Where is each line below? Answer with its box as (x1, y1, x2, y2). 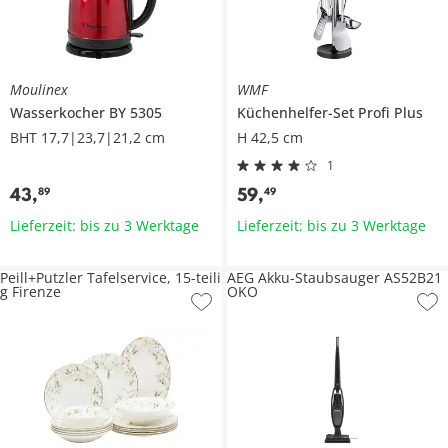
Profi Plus (357, 103, 423, 123)
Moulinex (10, 80, 68, 100)
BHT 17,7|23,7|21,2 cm (10, 128, 165, 148)
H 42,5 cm (236, 128, 303, 148)
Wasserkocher (10, 103, 109, 123)
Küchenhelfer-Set (236, 103, 358, 123)
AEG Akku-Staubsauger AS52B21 (226, 268, 442, 288)
